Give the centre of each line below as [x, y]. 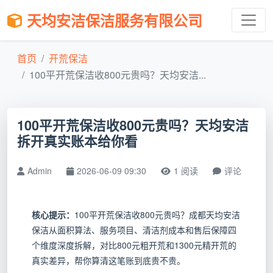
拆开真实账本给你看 [77, 141]
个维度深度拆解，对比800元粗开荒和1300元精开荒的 [134, 245]
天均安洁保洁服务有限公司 [115, 20]
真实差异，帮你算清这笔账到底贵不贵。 [108, 260]
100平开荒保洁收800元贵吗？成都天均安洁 [157, 214]
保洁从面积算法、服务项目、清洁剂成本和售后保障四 [134, 230]
